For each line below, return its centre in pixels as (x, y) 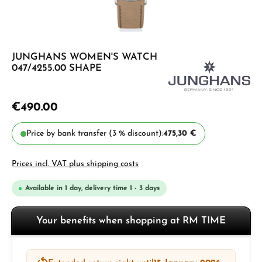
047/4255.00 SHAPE (57, 68)
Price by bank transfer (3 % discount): (95, 134)
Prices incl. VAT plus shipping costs (75, 164)
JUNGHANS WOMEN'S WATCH (85, 57)
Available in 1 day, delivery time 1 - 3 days (92, 188)
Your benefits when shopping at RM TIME (131, 221)
